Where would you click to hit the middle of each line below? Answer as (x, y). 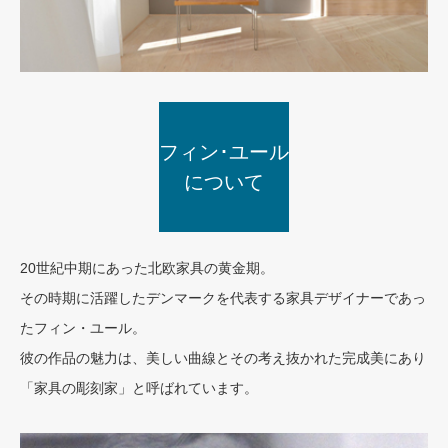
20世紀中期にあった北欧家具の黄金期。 (147, 268)
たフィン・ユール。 (83, 328)
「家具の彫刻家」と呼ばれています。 (139, 388)
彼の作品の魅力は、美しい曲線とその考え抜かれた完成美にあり (223, 358)
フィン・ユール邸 (224, 169)
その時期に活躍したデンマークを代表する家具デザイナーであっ (223, 298)
